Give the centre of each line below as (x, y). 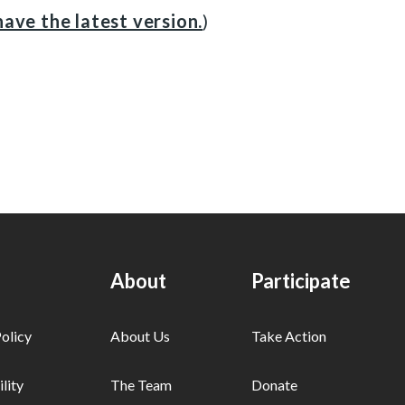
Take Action (289, 336)
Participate (301, 281)
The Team (141, 385)
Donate (274, 385)
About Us (141, 336)
